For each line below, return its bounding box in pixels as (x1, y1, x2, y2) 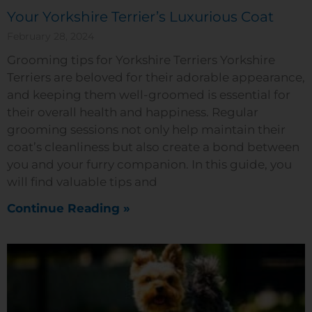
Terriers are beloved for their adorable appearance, (7, 70, 305, 84)
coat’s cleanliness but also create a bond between (7, 140, 299, 154)
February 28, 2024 (7, 30, 94, 42)
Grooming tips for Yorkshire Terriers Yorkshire (7, 53, 275, 67)
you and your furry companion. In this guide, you (7, 157, 292, 171)
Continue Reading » (7, 201, 130, 215)
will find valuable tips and (7, 175, 157, 189)
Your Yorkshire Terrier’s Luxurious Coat (7, 8, 274, 25)
